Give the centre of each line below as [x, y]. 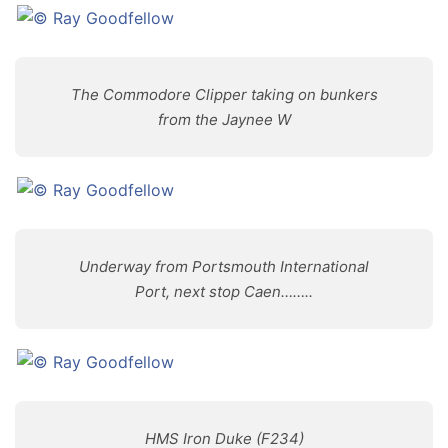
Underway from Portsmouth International [224, 266]
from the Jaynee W [224, 119]
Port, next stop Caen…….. [224, 291]
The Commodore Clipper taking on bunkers [224, 94]
